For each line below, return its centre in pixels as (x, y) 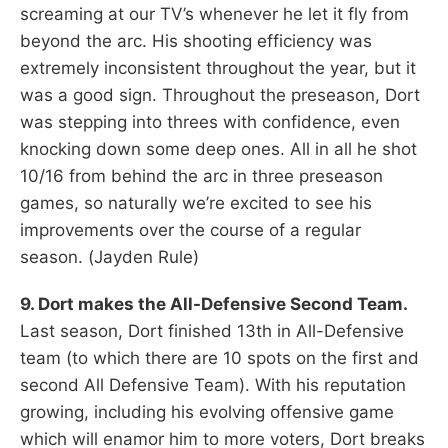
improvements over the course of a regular (190, 229)
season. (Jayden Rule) (109, 256)
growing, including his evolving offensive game (207, 411)
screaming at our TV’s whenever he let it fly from (214, 13)
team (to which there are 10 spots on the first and (219, 357)
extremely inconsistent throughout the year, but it (218, 67)
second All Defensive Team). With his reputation (213, 384)
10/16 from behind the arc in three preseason (201, 175)
